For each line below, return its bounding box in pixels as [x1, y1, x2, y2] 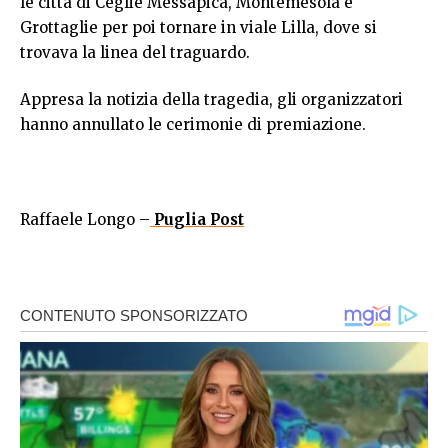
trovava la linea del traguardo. [20, 42, 250, 62]
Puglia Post [150, 210, 244, 230]
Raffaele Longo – [20, 210, 150, 230]
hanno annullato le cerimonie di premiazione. [20, 115, 366, 135]
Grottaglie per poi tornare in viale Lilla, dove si [20, 17, 377, 37]
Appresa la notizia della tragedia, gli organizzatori [20, 90, 403, 110]
